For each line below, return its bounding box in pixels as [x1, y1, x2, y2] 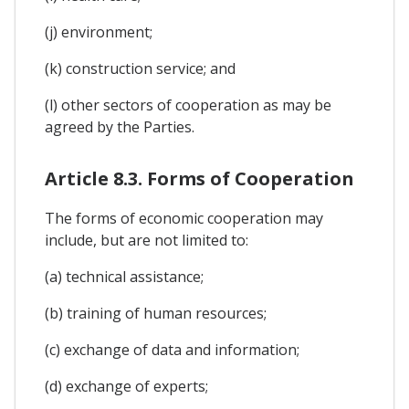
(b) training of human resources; [45, 302, 267, 323]
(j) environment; [45, 22, 152, 43]
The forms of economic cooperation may [45, 207, 323, 228]
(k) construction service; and [45, 58, 236, 79]
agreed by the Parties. [45, 117, 194, 138]
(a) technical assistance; [45, 266, 204, 287]
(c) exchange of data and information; [45, 339, 299, 360]
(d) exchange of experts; [45, 375, 208, 396]
